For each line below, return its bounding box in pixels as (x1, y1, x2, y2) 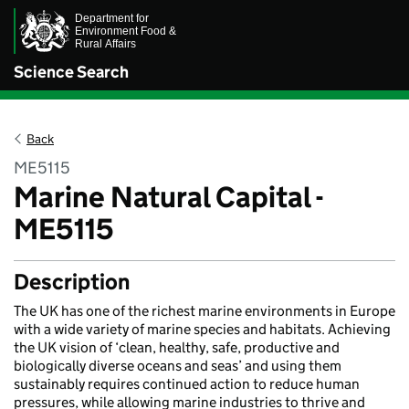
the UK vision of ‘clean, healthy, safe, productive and (14, 338, 340, 356)
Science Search (14, 61, 129, 82)
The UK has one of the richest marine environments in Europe (14, 301, 395, 320)
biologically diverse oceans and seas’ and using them (14, 356, 341, 374)
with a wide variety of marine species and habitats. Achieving (14, 320, 391, 338)
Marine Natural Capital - (14, 178, 323, 215)
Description (14, 267, 130, 295)
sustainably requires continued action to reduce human (14, 374, 360, 393)
